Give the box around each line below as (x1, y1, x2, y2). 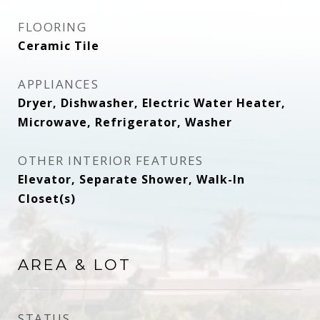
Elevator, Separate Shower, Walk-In (18, 171, 245, 187)
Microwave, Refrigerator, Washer (18, 114, 232, 130)
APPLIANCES (18, 76, 99, 92)
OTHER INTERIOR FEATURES (18, 152, 204, 169)
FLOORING (18, 19, 86, 35)
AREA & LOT (18, 256, 131, 274)
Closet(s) (18, 191, 76, 206)
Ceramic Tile (18, 38, 99, 54)
